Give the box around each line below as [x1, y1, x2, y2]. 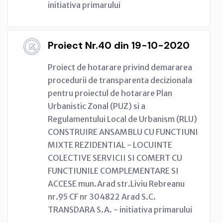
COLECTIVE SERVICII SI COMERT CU [48, 152, 182, 163]
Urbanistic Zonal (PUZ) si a [48, 101, 145, 111]
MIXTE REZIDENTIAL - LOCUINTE [48, 139, 172, 150]
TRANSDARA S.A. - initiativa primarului [48, 204, 192, 215]
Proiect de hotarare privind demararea [48, 62, 192, 72]
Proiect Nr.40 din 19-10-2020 [48, 38, 190, 52]
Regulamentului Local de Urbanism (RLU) [48, 113, 197, 124]
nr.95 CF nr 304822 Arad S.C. [48, 191, 156, 202]
